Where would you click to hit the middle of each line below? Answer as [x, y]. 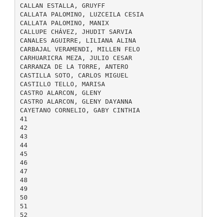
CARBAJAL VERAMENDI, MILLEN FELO [80, 49]
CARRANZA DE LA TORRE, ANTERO [74, 66]
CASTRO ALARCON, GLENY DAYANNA [76, 101]
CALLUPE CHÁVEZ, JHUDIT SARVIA [76, 31]
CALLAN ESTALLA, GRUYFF [62, 5]
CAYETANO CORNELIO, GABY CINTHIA [80, 110]
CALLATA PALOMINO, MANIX [64, 23]
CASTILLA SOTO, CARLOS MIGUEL [74, 75]
